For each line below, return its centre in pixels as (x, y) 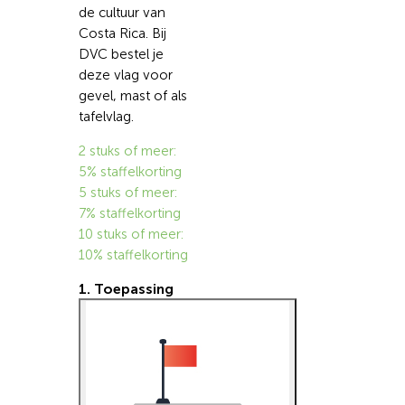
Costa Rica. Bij (122, 34)
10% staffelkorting (133, 255)
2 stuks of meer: (127, 151)
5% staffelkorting (130, 172)
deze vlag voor (125, 75)
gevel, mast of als (132, 96)
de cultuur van (122, 13)
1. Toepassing (126, 289)
